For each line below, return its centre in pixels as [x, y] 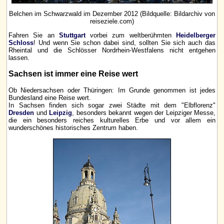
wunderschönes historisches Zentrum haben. [73, 128]
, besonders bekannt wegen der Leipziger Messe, [144, 113]
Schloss [21, 43]
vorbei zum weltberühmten [131, 35]
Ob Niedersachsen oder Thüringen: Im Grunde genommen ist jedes [112, 90]
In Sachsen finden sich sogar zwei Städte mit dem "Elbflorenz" [112, 105]
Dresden [21, 113]
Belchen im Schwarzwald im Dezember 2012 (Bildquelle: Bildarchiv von [112, 13]
